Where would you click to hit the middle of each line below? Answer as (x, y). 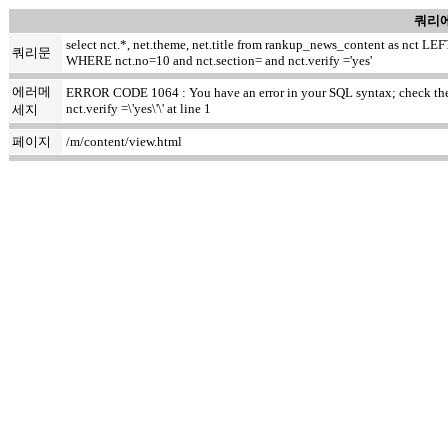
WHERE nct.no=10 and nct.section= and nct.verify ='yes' (219, 60)
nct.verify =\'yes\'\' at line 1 (138, 108)
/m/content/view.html (124, 141)
